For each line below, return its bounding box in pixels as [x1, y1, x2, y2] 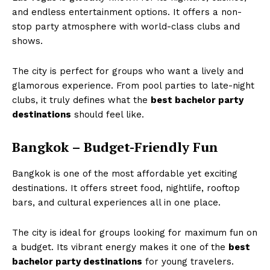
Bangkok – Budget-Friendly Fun [12, 138, 218, 156]
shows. [12, 36, 43, 47]
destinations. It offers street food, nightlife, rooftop [12, 183, 240, 194]
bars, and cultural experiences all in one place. [12, 197, 221, 209]
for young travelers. [142, 256, 234, 268]
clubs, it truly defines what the [12, 95, 151, 106]
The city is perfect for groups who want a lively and [12, 66, 243, 77]
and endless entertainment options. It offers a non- [12, 7, 242, 18]
